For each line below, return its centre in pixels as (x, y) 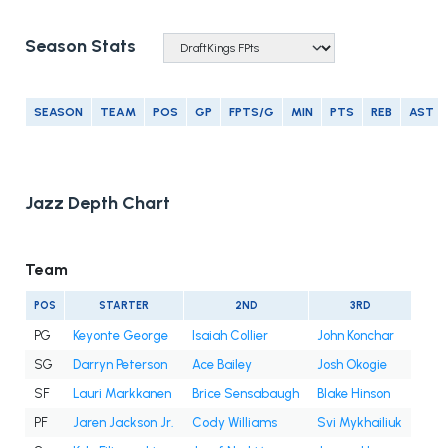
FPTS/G (251, 112)
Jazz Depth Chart (97, 203)
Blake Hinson (353, 394)
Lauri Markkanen (122, 394)
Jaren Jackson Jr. (123, 423)
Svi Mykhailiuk (359, 423)
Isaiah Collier (230, 336)
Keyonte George (120, 336)
